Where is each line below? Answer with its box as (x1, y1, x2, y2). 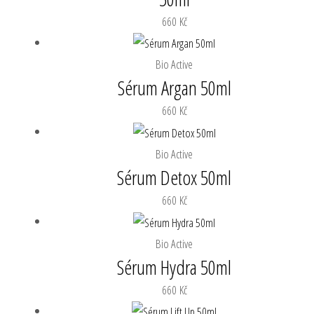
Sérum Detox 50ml (117, 164, 232, 191)
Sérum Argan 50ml (117, 74, 231, 102)
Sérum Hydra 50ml (117, 253, 232, 280)
